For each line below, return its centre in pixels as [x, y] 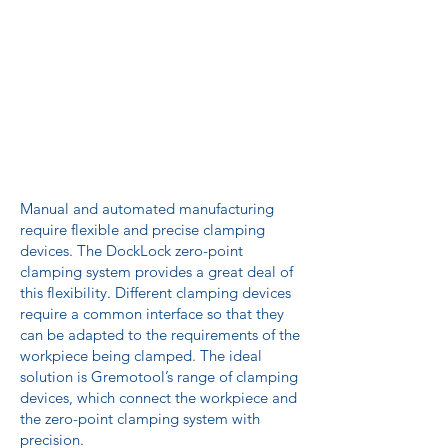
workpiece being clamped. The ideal [141, 355]
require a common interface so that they [152, 313]
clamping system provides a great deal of [156, 271]
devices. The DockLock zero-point [131, 250]
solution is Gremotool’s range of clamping [159, 376]
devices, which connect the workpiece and [158, 397]
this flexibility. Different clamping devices [155, 292]
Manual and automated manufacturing [147, 208]
